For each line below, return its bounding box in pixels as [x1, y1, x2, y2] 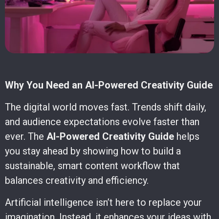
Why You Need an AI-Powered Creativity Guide [5, 79, 213, 91]
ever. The [5, 131, 46, 143]
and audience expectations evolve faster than [5, 116, 199, 128]
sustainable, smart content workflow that [5, 160, 180, 172]
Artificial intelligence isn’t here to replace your [5, 197, 202, 209]
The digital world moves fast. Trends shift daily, [5, 101, 206, 113]
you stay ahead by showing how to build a [5, 145, 181, 157]
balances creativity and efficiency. [5, 175, 149, 187]
